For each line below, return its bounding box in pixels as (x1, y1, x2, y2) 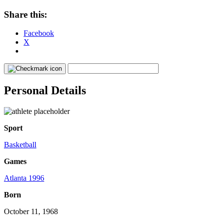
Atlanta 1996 (4, 174, 44, 183)
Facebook (24, 29, 54, 38)
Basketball (4, 140, 36, 149)
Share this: (4, 9, 47, 20)
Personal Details (4, 84, 86, 97)
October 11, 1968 (4, 207, 58, 216)
